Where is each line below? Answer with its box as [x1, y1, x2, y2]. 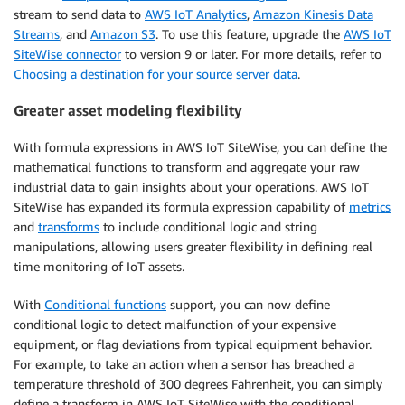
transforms [38, 218, 99, 234]
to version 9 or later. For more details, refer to [121, 45, 381, 61]
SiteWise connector [14, 45, 121, 61]
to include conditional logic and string [99, 218, 317, 234]
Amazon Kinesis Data [253, 5, 373, 22]
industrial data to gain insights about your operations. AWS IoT [14, 178, 369, 194]
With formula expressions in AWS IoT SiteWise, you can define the [14, 138, 387, 155]
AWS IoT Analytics [145, 5, 247, 22]
